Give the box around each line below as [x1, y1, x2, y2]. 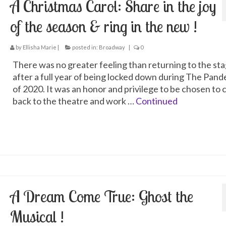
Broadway [98, 44, 125, 51]
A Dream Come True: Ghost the [10, 186, 193, 207]
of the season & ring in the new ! [10, 16, 197, 37]
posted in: [71, 44, 99, 51]
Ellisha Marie [22, 44, 56, 51]
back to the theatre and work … [12, 95, 136, 107]
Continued [135, 95, 178, 107]
